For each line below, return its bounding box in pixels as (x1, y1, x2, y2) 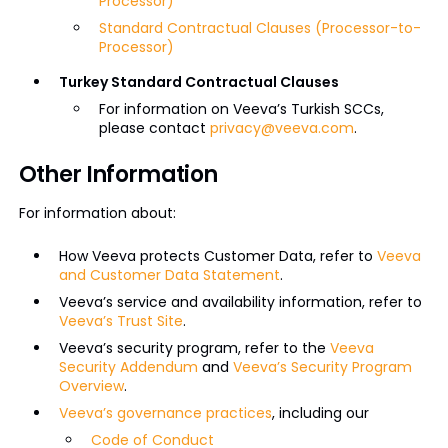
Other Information (18, 159, 218, 190)
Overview (58, 376, 124, 396)
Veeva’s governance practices (58, 403, 272, 423)
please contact (98, 118, 210, 138)
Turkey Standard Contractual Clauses (58, 72, 339, 92)
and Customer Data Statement (58, 265, 280, 285)
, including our (271, 403, 369, 423)
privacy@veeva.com (209, 118, 354, 138)
